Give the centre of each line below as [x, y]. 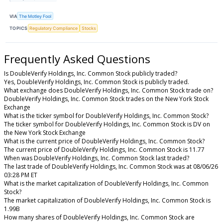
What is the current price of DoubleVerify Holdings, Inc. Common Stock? [104, 141]
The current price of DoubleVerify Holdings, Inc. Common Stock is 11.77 [104, 150]
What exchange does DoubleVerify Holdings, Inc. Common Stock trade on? [109, 91]
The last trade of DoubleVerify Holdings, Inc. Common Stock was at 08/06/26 [111, 167]
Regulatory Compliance [54, 28]
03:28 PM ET [21, 175]
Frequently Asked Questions [77, 58]
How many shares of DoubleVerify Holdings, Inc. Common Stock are [99, 218]
